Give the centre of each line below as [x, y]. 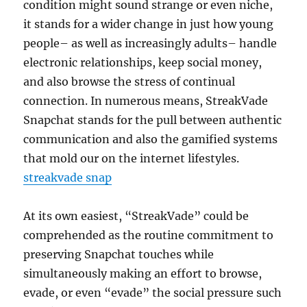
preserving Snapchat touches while [119, 254]
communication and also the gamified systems [151, 139]
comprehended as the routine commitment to [149, 235]
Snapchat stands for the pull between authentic [153, 120]
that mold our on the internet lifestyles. [132, 158]
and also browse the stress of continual [130, 82]
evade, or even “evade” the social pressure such [153, 293]
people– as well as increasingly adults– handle [150, 43]
